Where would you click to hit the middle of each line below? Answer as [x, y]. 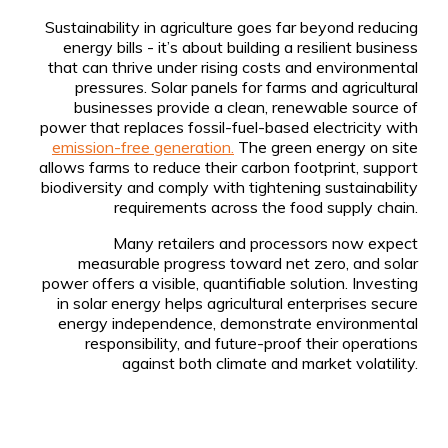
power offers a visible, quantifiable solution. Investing [230, 283]
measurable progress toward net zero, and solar [248, 263]
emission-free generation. [143, 147]
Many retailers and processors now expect [265, 243]
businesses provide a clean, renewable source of [246, 107]
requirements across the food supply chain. [266, 207]
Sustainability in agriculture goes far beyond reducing [231, 27]
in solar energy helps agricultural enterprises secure [237, 303]
